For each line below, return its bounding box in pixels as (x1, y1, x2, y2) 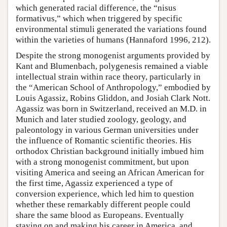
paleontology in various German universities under (16, 125, 199, 135)
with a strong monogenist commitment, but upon (16, 157, 189, 167)
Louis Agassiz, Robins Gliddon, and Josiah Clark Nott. (16, 93, 210, 103)
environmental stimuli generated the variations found (16, 24, 207, 34)
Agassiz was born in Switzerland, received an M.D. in (16, 103, 207, 113)
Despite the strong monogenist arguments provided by (16, 50, 210, 60)
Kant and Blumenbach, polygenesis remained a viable (16, 61, 208, 71)
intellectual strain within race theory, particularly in (16, 71, 201, 82)
